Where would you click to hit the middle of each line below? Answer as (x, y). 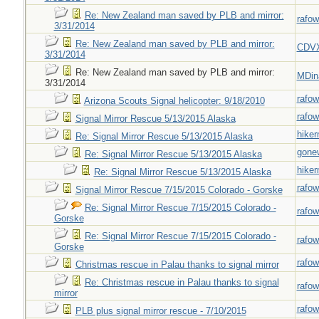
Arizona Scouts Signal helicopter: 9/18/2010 (174, 101)
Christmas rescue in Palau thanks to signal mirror (177, 265)
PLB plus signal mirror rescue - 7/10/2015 (161, 311)
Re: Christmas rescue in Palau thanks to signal (182, 282)
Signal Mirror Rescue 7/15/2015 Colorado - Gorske (179, 190)
